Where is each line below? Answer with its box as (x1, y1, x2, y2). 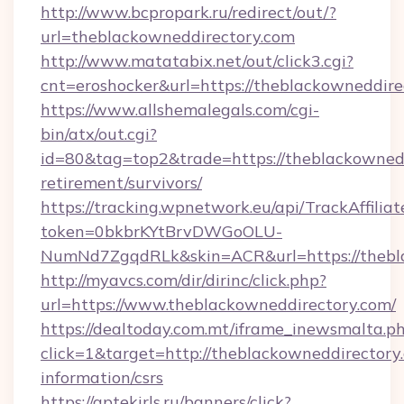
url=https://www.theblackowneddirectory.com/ (41, 294, 396, 315)
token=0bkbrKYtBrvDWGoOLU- (41, 221, 282, 242)
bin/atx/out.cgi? (41, 124, 157, 144)
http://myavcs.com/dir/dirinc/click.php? (41, 270, 326, 290)
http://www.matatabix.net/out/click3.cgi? (41, 50, 353, 71)
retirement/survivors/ (41, 172, 202, 193)
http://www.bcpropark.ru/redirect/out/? (41, 2, 336, 23)
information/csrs (41, 367, 163, 388)
